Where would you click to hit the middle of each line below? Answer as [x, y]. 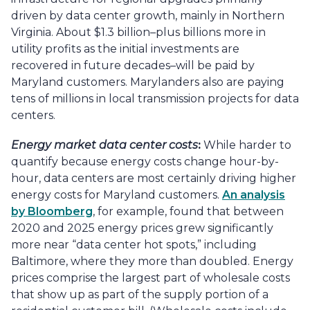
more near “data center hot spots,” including [134, 244]
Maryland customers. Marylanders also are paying [148, 82]
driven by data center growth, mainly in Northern [148, 15]
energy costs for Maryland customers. [117, 194]
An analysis [254, 194]
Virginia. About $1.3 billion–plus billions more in [138, 32]
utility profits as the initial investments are [125, 48]
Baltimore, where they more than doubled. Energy [152, 261]
